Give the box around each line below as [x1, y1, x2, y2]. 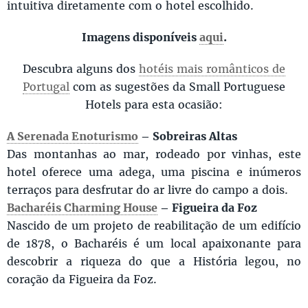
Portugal [23, 79, 69, 94]
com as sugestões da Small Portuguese [69, 79, 285, 94]
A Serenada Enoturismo [7, 129, 138, 144]
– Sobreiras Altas [138, 129, 237, 144]
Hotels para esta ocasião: [85, 97, 223, 112]
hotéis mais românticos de [139, 61, 285, 76]
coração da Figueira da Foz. [7, 272, 160, 287]
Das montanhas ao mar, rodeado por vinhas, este [7, 146, 301, 162]
